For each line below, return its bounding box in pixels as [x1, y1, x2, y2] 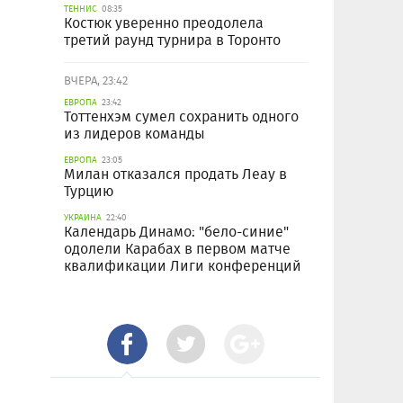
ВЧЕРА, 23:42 [64, 72, 128, 90]
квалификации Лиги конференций [64, 255, 301, 277]
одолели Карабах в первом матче [64, 238, 291, 260]
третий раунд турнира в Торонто [64, 30, 281, 51]
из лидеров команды [64, 123, 205, 145]
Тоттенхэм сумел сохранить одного [64, 106, 299, 128]
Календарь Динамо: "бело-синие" [64, 221, 289, 243]
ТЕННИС [64, 2, 97, 16]
